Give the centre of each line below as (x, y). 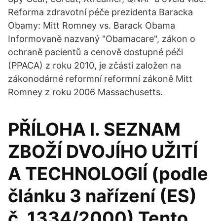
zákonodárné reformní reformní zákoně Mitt (100, 79)
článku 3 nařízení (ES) (102, 196)
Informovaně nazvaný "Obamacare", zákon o (102, 39)
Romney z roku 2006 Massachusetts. (85, 92)
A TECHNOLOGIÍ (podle (108, 174)
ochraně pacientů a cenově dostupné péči (95, 52)
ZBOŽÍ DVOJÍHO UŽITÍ (103, 151)
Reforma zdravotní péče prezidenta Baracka (100, 12)
